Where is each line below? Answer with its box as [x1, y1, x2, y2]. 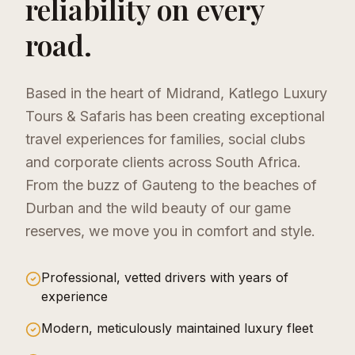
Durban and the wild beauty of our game [25, 199, 291, 216]
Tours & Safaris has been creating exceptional [25, 107, 325, 124]
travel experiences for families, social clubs [25, 130, 305, 147]
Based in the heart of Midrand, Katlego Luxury [25, 84, 327, 101]
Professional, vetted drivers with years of [41, 269, 288, 285]
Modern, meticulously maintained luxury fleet [41, 319, 313, 336]
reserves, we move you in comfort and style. [25, 222, 315, 239]
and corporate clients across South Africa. [25, 153, 301, 170]
